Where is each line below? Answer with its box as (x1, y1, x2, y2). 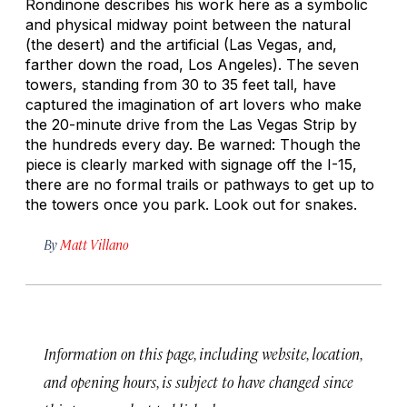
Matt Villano (60, 234, 129, 253)
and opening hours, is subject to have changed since (44, 371, 353, 392)
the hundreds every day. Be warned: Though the (25, 134, 361, 154)
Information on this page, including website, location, (44, 342, 362, 363)
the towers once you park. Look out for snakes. (25, 194, 357, 213)
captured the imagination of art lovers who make (25, 94, 362, 114)
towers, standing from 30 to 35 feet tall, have (25, 74, 336, 94)
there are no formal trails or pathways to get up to (25, 174, 374, 194)
